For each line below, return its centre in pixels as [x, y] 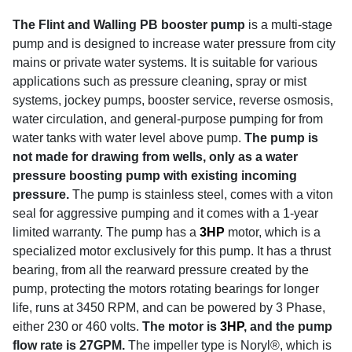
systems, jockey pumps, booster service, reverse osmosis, [173, 100]
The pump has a [153, 232]
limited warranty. [58, 232]
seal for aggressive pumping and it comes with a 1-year [165, 213]
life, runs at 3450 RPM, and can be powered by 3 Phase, [169, 307]
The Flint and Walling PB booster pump [129, 24]
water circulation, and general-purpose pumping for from [168, 119]
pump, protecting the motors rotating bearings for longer [166, 288]
